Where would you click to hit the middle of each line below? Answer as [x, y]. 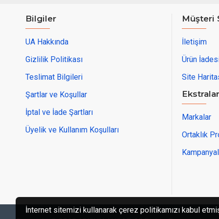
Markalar [197, 117]
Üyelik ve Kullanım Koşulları [72, 130]
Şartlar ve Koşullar [56, 94]
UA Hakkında [47, 42]
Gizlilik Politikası [54, 59]
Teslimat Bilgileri [54, 77]
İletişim [194, 42]
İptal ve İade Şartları [59, 112]
